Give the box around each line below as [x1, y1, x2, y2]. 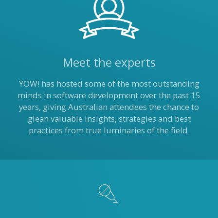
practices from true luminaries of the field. [28, 125, 190, 136]
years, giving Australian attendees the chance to [19, 101, 199, 112]
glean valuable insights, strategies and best [27, 113, 191, 124]
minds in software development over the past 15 [18, 90, 200, 101]
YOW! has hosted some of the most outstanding [18, 78, 200, 89]
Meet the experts [62, 54, 156, 70]
